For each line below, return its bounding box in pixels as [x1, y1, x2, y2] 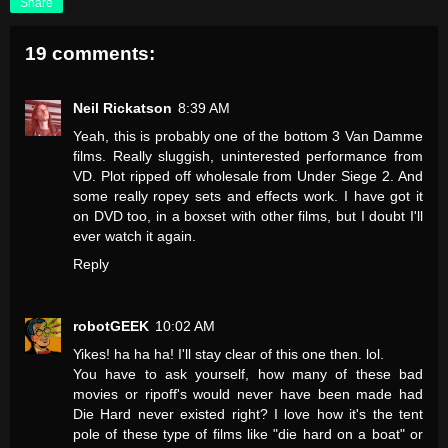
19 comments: [25, 43, 155, 65]
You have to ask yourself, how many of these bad [73, 365, 423, 382]
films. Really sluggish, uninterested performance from [73, 147, 423, 164]
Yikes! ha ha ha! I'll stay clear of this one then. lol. [73, 345, 384, 362]
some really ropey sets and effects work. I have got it [73, 187, 423, 204]
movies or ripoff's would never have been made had [73, 385, 423, 402]
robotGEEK [73, 317, 149, 334]
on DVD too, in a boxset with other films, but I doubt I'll [73, 207, 423, 224]
